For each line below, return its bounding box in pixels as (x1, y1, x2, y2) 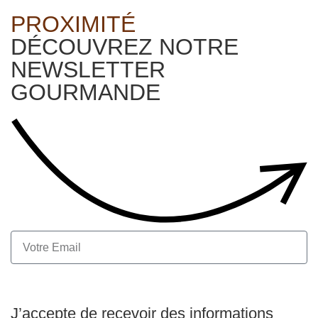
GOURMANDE (11, 79, 160, 105)
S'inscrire (256, 270, 293, 282)
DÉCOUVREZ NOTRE (11, 33, 238, 60)
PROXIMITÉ (11, 11, 136, 37)
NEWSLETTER (11, 56, 165, 82)
